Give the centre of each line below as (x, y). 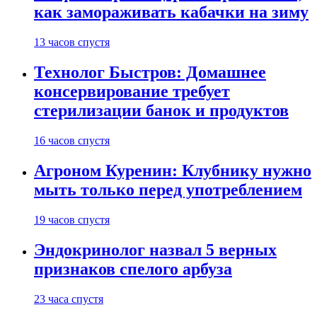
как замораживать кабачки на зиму (171, 12)
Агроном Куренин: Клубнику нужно (173, 170)
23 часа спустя (69, 299)
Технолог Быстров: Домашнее (150, 73)
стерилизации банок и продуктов (161, 111)
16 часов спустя (72, 141)
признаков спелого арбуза (133, 269)
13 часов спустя (72, 42)
